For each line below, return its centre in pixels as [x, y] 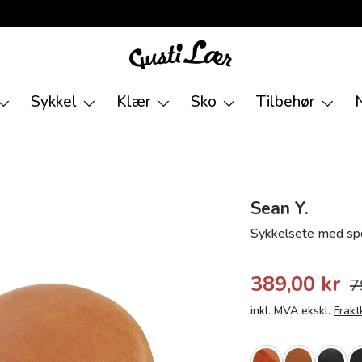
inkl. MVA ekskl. [292, 311]
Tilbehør [286, 102]
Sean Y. [279, 208]
